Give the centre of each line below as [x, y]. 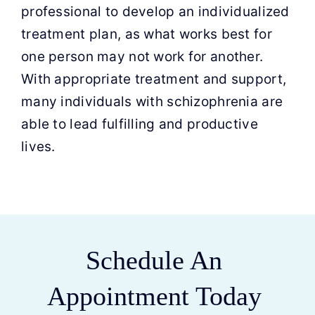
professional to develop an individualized [155, 12]
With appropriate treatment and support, [154, 79]
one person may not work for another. [142, 57]
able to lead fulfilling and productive [139, 124]
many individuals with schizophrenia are [152, 102]
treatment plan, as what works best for [146, 34]
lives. [38, 147]
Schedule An [154, 260]
